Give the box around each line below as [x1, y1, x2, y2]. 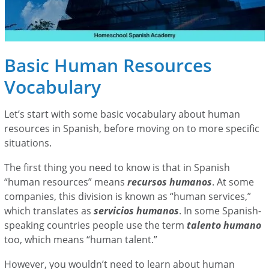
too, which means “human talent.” [4, 232, 160, 246]
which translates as [4, 204, 94, 217]
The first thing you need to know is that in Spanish [4, 160, 231, 174]
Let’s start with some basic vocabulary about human [4, 107, 241, 121]
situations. [4, 136, 55, 150]
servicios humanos [94, 204, 180, 217]
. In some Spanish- [179, 204, 262, 217]
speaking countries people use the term [4, 218, 187, 232]
